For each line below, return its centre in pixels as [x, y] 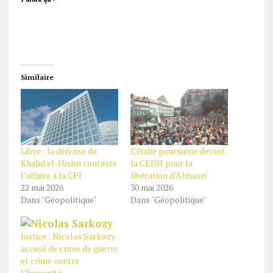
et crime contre [50, 260]
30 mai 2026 [151, 187]
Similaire [37, 77]
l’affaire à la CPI [51, 175]
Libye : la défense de [58, 151]
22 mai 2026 [42, 187]
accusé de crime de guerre [69, 248]
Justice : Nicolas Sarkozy [68, 236]
